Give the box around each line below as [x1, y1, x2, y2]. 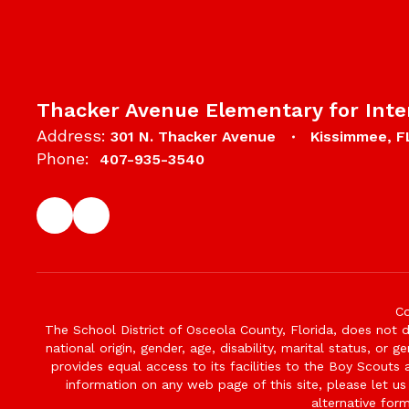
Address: [37, 126, 106, 145]
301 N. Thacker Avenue [110, 128, 276, 145]
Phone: [37, 149, 89, 168]
